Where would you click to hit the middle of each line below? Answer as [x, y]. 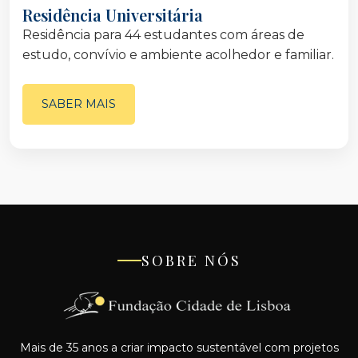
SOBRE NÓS [191, 260]
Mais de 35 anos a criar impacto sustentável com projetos [179, 347]
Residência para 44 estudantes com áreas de [163, 34]
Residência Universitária [113, 14]
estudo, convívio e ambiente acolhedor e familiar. [178, 54]
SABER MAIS [79, 103]
